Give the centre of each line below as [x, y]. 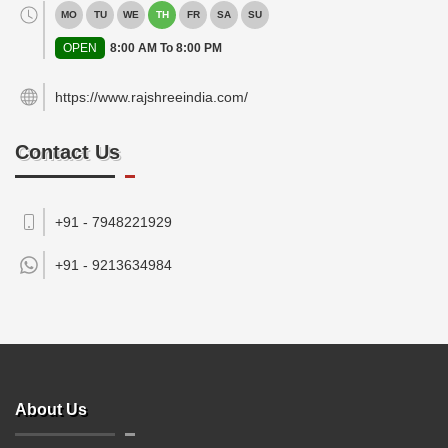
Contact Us [67, 152]
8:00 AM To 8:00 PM [166, 48]
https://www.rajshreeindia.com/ [151, 97]
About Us [51, 409]
